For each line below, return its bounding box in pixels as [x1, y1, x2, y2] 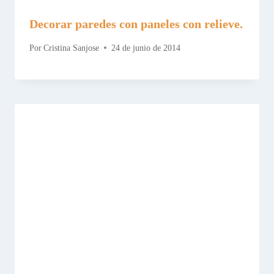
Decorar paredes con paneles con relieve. [29, 17, 243, 31]
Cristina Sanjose [43, 43, 100, 53]
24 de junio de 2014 [111, 43, 181, 53]
